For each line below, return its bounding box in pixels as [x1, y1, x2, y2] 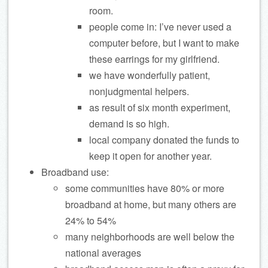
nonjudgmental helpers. [89, 84, 189, 98]
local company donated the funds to [89, 133, 239, 147]
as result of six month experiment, [89, 100, 230, 114]
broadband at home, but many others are [65, 197, 236, 211]
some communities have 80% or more [65, 181, 224, 195]
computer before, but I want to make [89, 36, 239, 50]
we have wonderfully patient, [89, 68, 210, 82]
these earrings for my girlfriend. [89, 52, 220, 66]
